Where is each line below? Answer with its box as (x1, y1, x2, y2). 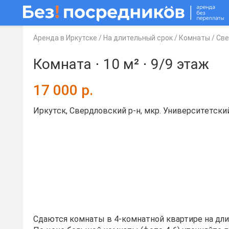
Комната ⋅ (33, 56, 103, 73)
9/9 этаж (151, 56, 209, 73)
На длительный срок (103, 34, 173, 42)
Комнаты (179, 34, 210, 42)
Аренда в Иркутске (33, 34, 97, 42)
